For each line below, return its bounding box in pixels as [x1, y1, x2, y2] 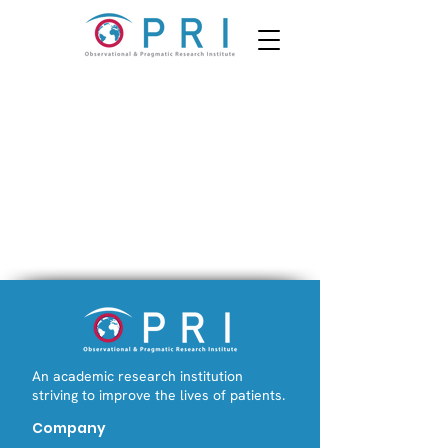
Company [32, 418, 106, 438]
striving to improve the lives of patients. [32, 386, 285, 404]
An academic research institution [32, 367, 243, 385]
